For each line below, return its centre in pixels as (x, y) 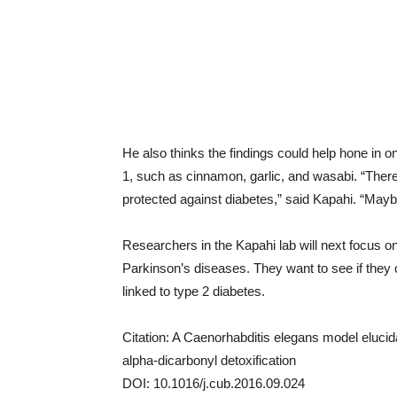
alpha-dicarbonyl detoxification (209, 360)
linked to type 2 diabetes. (194, 291)
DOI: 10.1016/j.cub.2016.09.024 (214, 383)
